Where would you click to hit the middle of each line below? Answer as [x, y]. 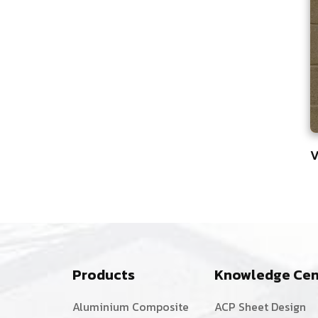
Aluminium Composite [131, 307]
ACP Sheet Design [260, 307]
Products [104, 275]
